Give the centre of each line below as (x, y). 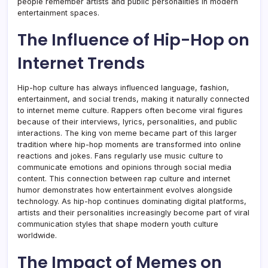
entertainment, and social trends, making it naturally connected (133, 99)
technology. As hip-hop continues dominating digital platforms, (132, 201)
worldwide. (37, 235)
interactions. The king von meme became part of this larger (127, 133)
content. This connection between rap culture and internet (124, 178)
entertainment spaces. (58, 13)
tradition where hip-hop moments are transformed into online (129, 144)
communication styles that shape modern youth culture (118, 224)
